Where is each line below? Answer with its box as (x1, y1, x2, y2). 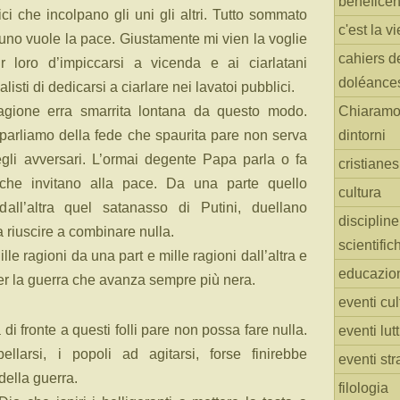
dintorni (338, 128, 386, 143)
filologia (338, 380, 388, 396)
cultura (338, 185, 381, 200)
